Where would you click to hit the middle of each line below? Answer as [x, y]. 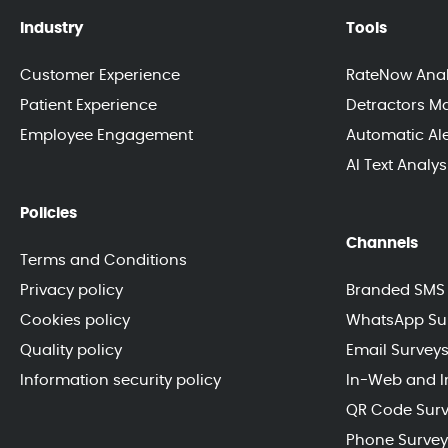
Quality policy [71, 350]
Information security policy [120, 380]
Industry [51, 28]
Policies [48, 213]
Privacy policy [71, 290]
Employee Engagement [106, 135]
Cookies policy [75, 320]
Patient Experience [88, 105]
